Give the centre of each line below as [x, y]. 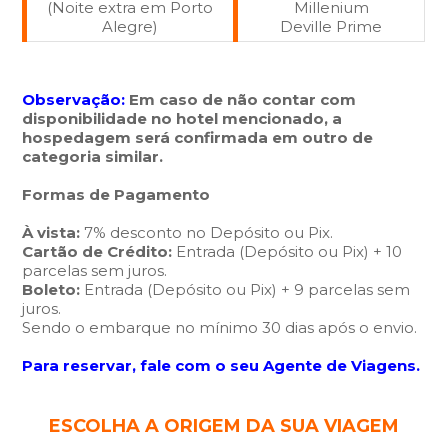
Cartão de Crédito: [99, 251]
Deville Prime [331, 26]
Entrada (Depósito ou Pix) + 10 [289, 251]
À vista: [53, 232]
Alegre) [130, 26]
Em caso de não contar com [243, 99]
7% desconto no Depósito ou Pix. [209, 232]
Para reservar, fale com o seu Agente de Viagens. [221, 365]
